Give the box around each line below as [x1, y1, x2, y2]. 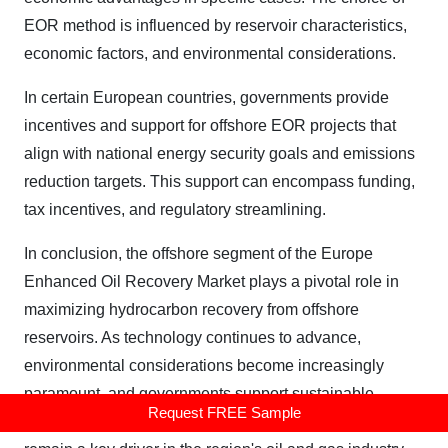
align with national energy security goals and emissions [24, 145, 415, 163]
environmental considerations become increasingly [24, 357, 384, 375]
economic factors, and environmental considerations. [24, 45, 396, 63]
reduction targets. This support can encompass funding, [24, 173, 415, 191]
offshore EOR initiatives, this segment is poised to [24, 413, 374, 431]
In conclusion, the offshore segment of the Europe [24, 245, 373, 263]
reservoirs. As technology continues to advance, [24, 329, 361, 347]
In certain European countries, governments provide [24, 89, 389, 107]
